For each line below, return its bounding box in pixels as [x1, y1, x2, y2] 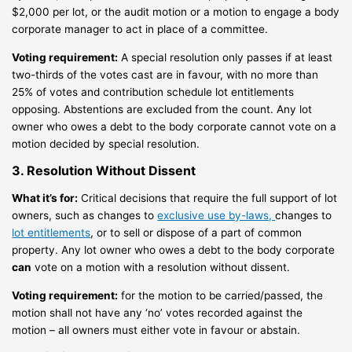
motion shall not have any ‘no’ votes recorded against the [12, 306, 303, 319]
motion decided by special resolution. [12, 137, 203, 150]
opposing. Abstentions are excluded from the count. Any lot [12, 102, 313, 115]
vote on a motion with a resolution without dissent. [31, 260, 291, 273]
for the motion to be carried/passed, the [118, 288, 324, 302]
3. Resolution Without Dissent [12, 163, 196, 179]
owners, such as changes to [12, 208, 158, 222]
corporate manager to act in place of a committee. [12, 22, 269, 35]
